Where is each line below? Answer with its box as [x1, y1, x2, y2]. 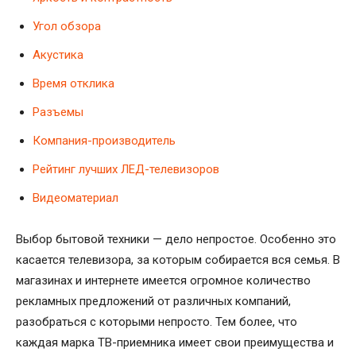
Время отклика [33, 75, 114, 91]
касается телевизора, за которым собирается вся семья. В [16, 252, 340, 267]
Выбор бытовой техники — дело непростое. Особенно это [16, 231, 336, 246]
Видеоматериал [33, 190, 118, 205]
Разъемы [33, 104, 83, 119]
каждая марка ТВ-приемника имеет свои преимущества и [16, 335, 334, 350]
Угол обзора [33, 18, 101, 33]
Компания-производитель [33, 133, 176, 148]
